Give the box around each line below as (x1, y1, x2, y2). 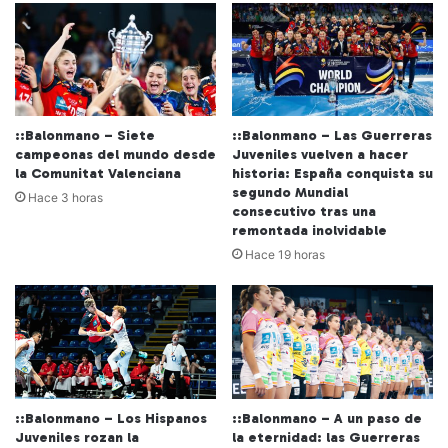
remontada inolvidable (232, 222, 387, 240)
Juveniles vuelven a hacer (232, 146, 408, 164)
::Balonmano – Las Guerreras (232, 127, 432, 145)
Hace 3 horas (28, 190, 103, 206)
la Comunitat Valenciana (15, 165, 181, 183)
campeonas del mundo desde (15, 146, 216, 164)
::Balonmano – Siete (15, 127, 155, 145)
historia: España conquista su (232, 165, 433, 183)
